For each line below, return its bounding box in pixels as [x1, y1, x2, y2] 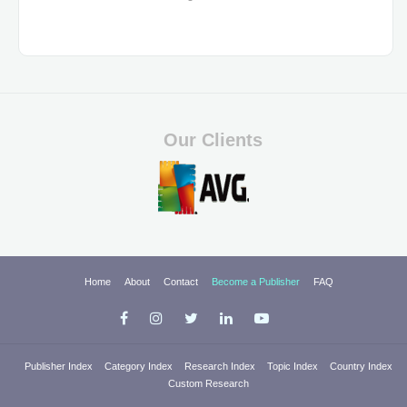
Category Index [104, 361, 175, 372]
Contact [164, 276, 201, 288]
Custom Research [167, 378, 249, 390]
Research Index [184, 361, 258, 372]
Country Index [329, 361, 392, 372]
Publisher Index [24, 361, 95, 372]
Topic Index [266, 361, 321, 372]
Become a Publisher [212, 276, 303, 288]
